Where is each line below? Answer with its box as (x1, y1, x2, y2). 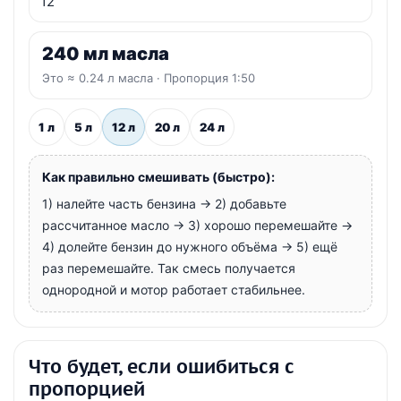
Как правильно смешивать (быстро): (42, 169, 275, 184)
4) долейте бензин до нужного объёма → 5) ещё (42, 239, 337, 254)
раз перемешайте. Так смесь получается (42, 260, 295, 276)
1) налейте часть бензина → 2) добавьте (42, 196, 286, 211)
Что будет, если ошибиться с (29, 354, 294, 379)
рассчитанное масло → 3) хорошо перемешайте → (42, 218, 353, 233)
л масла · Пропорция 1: (104, 71, 241, 85)
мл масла (80, 43, 169, 64)
